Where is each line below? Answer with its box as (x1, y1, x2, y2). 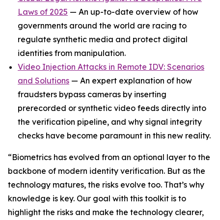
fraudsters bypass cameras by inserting (18, 89, 166, 100)
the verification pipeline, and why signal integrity (18, 117, 202, 127)
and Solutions (18, 76, 69, 86)
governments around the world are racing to (18, 21, 187, 31)
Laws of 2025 (18, 7, 68, 17)
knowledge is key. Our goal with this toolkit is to (8, 193, 186, 204)
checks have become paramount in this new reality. (18, 131, 211, 141)
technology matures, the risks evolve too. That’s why (8, 180, 204, 190)
